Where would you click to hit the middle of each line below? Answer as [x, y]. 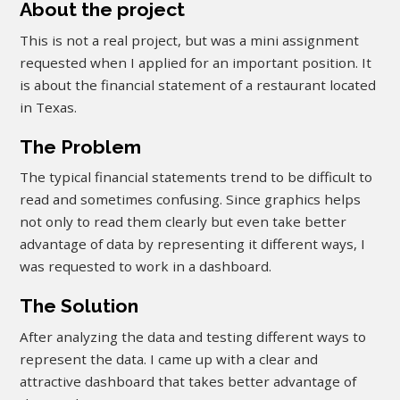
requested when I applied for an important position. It [196, 62]
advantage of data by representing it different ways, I [193, 244]
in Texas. [49, 107]
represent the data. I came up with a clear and [169, 358]
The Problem [81, 146]
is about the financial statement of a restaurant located [198, 84]
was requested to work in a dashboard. [146, 267]
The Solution [85, 306]
